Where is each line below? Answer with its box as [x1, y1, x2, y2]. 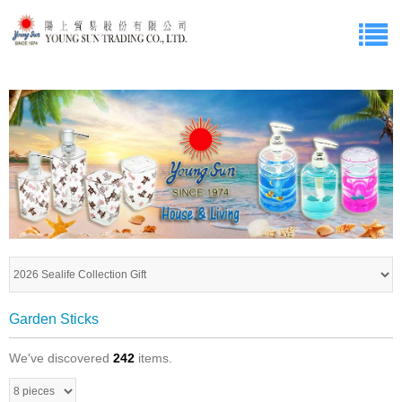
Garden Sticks [9, 311, 99, 328]
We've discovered [9, 351, 113, 366]
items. [135, 351, 172, 366]
